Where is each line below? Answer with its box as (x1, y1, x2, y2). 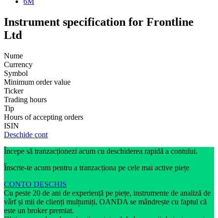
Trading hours (4, 95, 47, 104)
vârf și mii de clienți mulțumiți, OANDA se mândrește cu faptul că (4, 197, 207, 206)
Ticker (4, 86, 23, 95)
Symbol (4, 69, 28, 77)
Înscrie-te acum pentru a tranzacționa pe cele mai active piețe (4, 163, 189, 172)
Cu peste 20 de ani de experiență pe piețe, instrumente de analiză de (4, 188, 211, 197)
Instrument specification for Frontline (4, 15, 194, 28)
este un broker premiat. (4, 206, 76, 215)
